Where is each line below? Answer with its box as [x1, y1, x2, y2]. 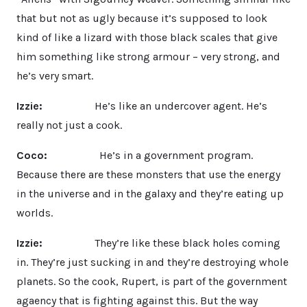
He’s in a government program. [47, 148, 253, 162]
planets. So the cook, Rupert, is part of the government [16, 274, 287, 288]
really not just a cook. [16, 118, 122, 132]
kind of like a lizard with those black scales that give [16, 30, 278, 44]
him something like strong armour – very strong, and [16, 49, 280, 63]
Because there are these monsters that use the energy [16, 167, 280, 181]
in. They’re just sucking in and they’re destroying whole [16, 255, 288, 269]
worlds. [16, 206, 53, 219]
